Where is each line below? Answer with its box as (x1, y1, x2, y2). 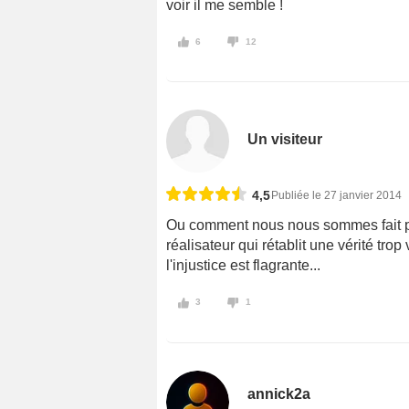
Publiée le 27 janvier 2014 (271, 189, 402, 203)
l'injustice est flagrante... (166, 257, 320, 274)
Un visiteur (247, 131, 323, 148)
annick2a (247, 386, 311, 403)
